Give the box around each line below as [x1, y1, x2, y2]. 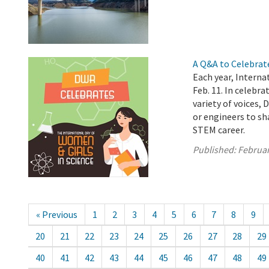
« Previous [36, 208, 77, 221]
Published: [193, 144, 238, 156]
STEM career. [193, 124, 246, 136]
